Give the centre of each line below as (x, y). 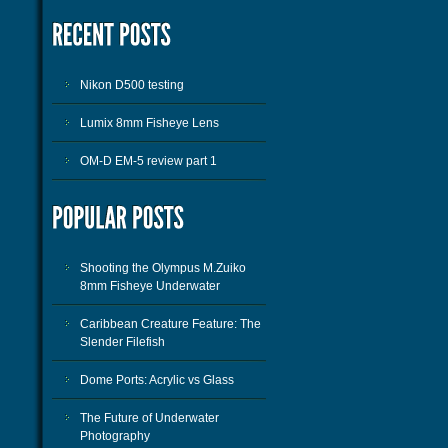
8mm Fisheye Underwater (150, 286)
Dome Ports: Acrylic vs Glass (157, 380)
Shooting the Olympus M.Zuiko (163, 268)
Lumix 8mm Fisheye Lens (149, 123)
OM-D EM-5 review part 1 (148, 161)
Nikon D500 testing (132, 85)
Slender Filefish (122, 342)
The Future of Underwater (149, 418)
